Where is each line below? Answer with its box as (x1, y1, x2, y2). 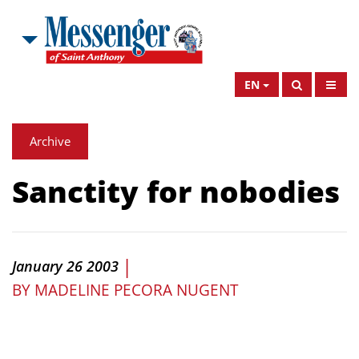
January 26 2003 (12, 256, 119, 276)
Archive (30, 133, 71, 149)
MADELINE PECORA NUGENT (34, 280, 238, 301)
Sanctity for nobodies (12, 171, 340, 212)
